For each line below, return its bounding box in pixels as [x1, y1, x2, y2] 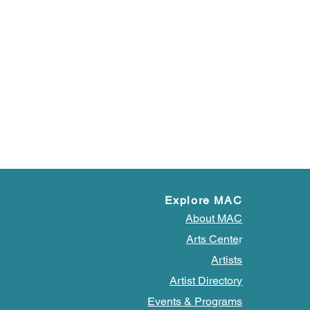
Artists [211, 253, 243, 266]
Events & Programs [147, 294, 243, 308]
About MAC [185, 211, 243, 225]
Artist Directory [170, 273, 243, 287]
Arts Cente [186, 232, 239, 246]
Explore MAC [164, 193, 243, 207]
